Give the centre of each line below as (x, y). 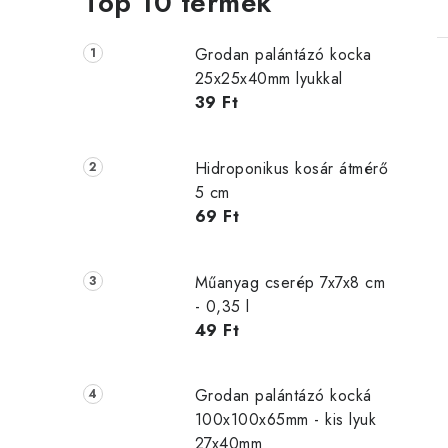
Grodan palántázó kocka (283, 54)
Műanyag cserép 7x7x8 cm (290, 282)
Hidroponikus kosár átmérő (291, 168)
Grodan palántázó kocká (283, 396)
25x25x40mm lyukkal (268, 78)
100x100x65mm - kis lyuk (285, 420)
